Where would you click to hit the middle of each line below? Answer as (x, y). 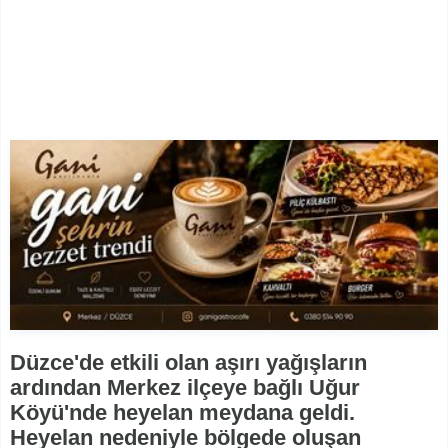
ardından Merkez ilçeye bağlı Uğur (185, 387)
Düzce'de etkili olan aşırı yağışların (188, 362)
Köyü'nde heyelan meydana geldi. (182, 412)
